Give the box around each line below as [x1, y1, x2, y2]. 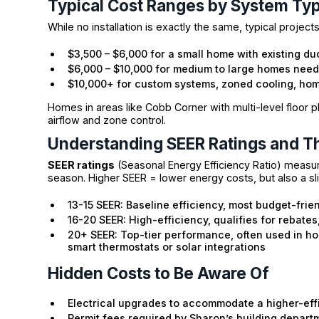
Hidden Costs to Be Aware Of [48, 263, 270, 283]
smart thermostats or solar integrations [68, 241, 266, 253]
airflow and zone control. [48, 113, 167, 126]
